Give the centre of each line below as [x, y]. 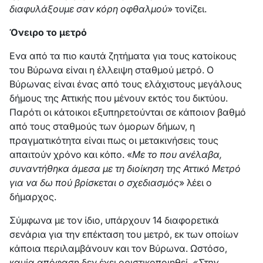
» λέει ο [195, 183]
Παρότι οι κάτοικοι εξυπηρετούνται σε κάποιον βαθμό [128, 112]
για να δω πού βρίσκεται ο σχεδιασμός [94, 183]
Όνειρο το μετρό [48, 32]
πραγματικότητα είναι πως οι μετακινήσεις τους [114, 140]
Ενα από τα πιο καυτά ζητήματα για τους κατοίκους [123, 56]
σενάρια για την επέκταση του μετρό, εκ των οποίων [124, 234]
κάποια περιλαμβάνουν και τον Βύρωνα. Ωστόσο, [118, 248]
